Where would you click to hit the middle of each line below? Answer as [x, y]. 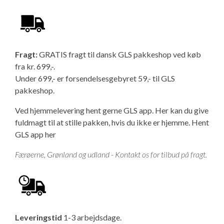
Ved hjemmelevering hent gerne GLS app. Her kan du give [112, 110]
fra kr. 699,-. [35, 66]
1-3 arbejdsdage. [92, 217]
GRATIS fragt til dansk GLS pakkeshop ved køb [120, 54]
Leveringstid [38, 217]
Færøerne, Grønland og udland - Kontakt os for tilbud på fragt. [111, 154]
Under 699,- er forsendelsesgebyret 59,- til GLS [95, 78]
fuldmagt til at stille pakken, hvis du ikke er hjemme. [103, 122]
